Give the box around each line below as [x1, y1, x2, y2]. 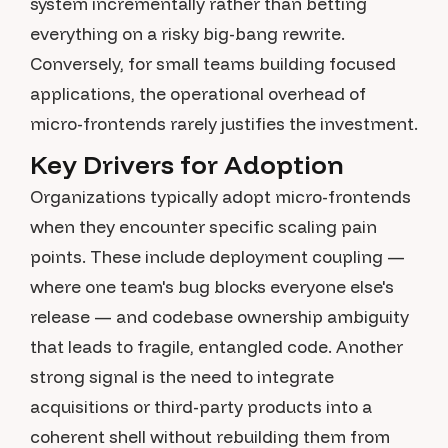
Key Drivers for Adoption [30, 148, 344, 181]
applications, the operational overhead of [30, 83, 366, 104]
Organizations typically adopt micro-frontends [30, 186, 411, 207]
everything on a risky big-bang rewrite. [30, 23, 345, 44]
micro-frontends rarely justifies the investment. [30, 113, 418, 134]
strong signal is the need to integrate [30, 366, 334, 387]
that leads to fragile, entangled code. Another [30, 336, 403, 357]
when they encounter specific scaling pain [30, 216, 377, 237]
